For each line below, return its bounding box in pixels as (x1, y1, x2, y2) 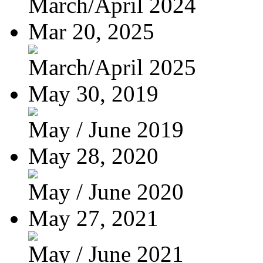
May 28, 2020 (28, 143, 159, 168)
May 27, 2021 (28, 205, 159, 231)
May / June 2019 (28, 116, 184, 142)
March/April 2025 (28, 54, 196, 80)
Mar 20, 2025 (28, 18, 154, 44)
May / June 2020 (28, 178, 184, 204)
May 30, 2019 (28, 80, 159, 106)
